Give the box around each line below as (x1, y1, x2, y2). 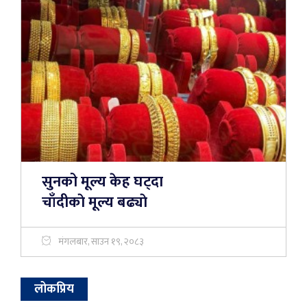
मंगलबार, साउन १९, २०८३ (58, 234, 144, 250)
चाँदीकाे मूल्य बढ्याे (42, 190, 147, 216)
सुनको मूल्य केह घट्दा (42, 169, 163, 195)
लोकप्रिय (34, 279, 74, 300)
